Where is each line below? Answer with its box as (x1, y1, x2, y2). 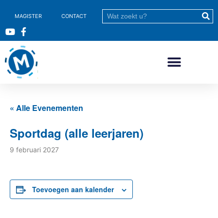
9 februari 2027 (10, 145, 59, 154)
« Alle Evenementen (10, 102, 83, 113)
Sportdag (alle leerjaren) (10, 125, 144, 141)
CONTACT (61, 13, 87, 19)
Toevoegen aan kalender (32, 184, 114, 194)
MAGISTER (15, 13, 42, 19)
